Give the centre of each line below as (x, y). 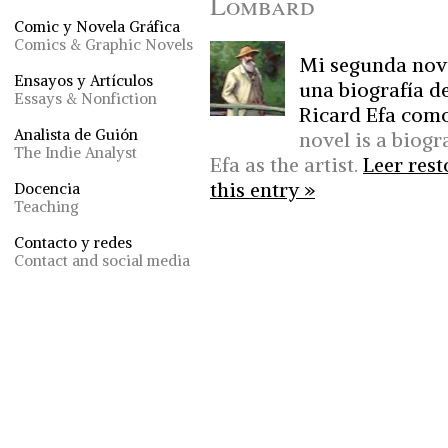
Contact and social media (102, 260)
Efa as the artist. (286, 164)
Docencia (47, 188)
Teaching (46, 206)
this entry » (262, 189)
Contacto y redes (73, 242)
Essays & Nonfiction (85, 98)
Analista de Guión (76, 134)
